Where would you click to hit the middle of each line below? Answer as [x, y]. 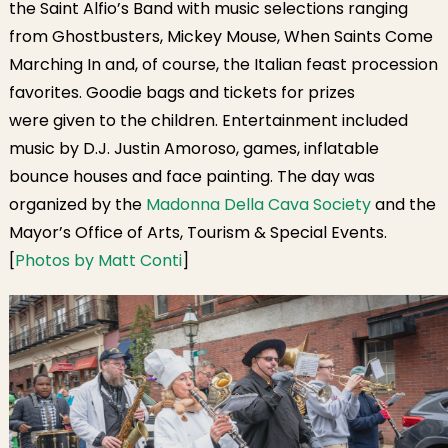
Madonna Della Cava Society [258, 204]
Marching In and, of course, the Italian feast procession [223, 64]
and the [403, 204]
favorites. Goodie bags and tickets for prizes [181, 92]
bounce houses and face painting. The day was [191, 176]
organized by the [77, 204]
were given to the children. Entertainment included [208, 120]
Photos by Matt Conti [98, 260]
